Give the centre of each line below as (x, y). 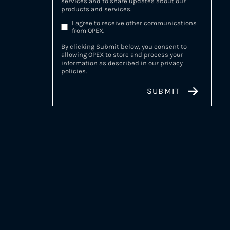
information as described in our (111, 63)
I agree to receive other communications (134, 23)
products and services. (96, 9)
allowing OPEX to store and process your (122, 55)
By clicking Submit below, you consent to (124, 46)
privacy (171, 63)
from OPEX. (88, 31)
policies (73, 71)
